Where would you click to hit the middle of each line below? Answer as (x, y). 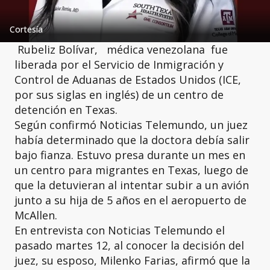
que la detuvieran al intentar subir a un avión (132, 185)
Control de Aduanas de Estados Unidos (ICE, (128, 79)
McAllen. (36, 215)
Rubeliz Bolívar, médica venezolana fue (121, 49)
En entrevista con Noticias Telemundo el (120, 230)
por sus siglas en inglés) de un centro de (119, 94)
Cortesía (26, 29)
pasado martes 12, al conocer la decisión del (129, 245)
